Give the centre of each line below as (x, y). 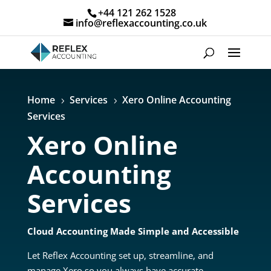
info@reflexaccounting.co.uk (142, 23)
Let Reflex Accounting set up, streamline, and (120, 255)
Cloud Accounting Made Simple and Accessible (133, 231)
